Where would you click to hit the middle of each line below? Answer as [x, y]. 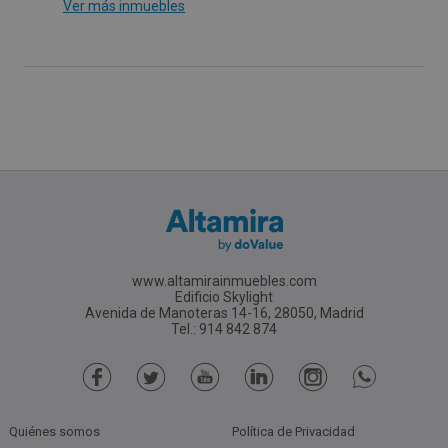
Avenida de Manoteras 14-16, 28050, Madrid [224, 312]
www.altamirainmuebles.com [224, 280]
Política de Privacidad [293, 431]
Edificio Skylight [224, 296]
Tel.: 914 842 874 [224, 328]
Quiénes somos [54, 431]
